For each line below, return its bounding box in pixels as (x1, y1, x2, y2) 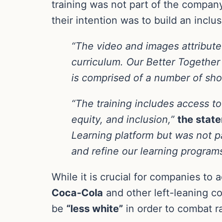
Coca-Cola (52, 186, 103, 199)
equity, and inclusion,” (71, 113, 177, 125)
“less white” (66, 202, 123, 215)
